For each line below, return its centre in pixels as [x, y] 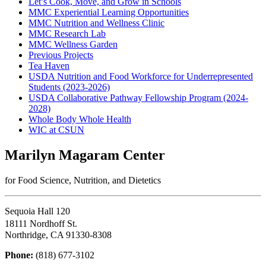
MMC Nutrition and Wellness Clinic [96, 23]
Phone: [19, 255]
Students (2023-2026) [69, 87]
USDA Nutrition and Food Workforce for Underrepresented [141, 76]
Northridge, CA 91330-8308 [58, 235]
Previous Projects [61, 55]
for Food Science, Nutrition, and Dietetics [83, 180]
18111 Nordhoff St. [44, 223]
